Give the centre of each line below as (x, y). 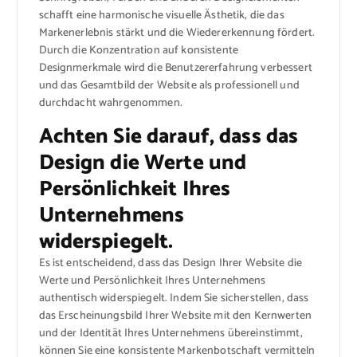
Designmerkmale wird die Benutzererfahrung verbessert (175, 68)
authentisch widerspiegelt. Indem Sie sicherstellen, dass (174, 298)
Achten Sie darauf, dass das (169, 136)
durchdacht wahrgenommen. (110, 103)
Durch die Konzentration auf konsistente (138, 50)
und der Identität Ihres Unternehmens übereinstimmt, (171, 333)
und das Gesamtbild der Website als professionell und (169, 85)
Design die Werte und (143, 163)
